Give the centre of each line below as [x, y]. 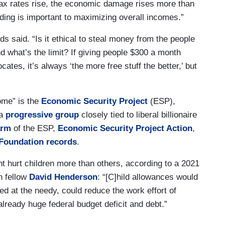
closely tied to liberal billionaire [138, 115]
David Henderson [63, 177]
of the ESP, [34, 128]
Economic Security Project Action [125, 128]
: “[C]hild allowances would [148, 177]
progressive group [42, 115]
